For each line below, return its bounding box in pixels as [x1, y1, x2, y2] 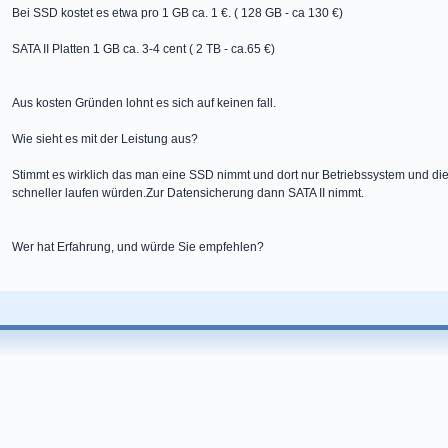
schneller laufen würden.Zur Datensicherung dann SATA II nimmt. [12, 186, 364, 200]
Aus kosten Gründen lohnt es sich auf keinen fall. [12, 96, 276, 110]
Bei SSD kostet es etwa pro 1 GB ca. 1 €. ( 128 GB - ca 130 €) [12, 6, 343, 20]
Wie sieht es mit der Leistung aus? [12, 132, 198, 146]
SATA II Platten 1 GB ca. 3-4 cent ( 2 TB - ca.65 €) [12, 42, 275, 56]
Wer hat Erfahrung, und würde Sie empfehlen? [12, 240, 264, 254]
